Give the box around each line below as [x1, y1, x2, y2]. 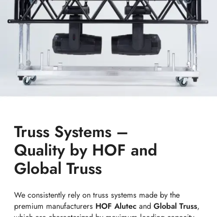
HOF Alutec [95, 201, 137, 212]
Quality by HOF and [14, 138, 158, 161]
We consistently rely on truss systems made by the [14, 189, 180, 201]
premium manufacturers [14, 201, 96, 212]
